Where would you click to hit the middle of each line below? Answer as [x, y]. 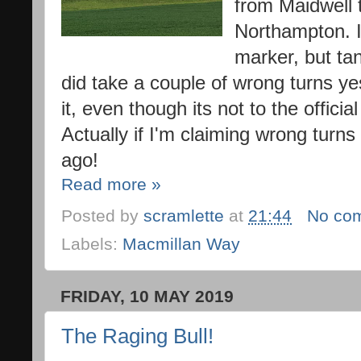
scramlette [184, 216]
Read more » [111, 185]
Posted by [102, 216]
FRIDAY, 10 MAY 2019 [147, 296]
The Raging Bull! [137, 336]
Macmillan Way [181, 244]
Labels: [92, 244]
